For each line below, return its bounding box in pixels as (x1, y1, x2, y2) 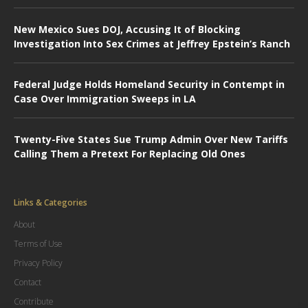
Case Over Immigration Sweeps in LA (14, 91, 196, 105)
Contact (14, 276, 41, 288)
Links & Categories (14, 196, 87, 208)
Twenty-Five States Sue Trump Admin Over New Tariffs (14, 132, 288, 146)
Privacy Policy (14, 256, 63, 269)
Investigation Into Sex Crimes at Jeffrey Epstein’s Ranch (14, 36, 290, 50)
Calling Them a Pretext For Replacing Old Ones (14, 146, 245, 160)
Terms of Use (14, 237, 63, 250)
